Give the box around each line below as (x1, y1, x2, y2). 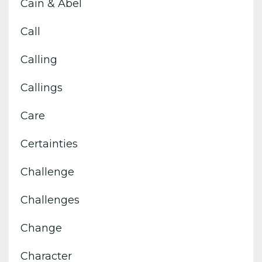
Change (20, 221, 62, 235)
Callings (20, 81, 63, 94)
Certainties (20, 137, 78, 150)
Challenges (20, 193, 80, 206)
